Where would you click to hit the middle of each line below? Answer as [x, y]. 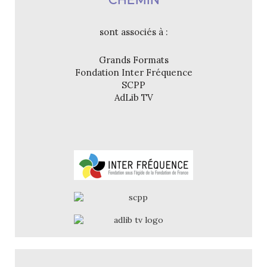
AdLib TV [133, 97]
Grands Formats [133, 60]
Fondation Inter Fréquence [133, 72]
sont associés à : [133, 32]
